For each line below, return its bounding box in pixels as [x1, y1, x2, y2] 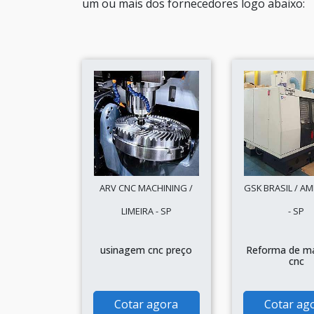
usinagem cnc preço [100, 243, 193, 257]
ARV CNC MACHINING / [100, 182, 193, 194]
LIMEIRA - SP [121, 205, 172, 217]
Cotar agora [114, 296, 179, 312]
